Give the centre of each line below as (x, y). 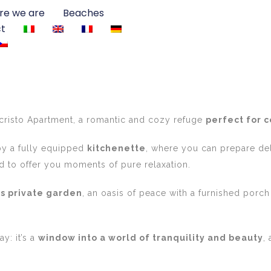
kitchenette (116, 148)
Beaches (83, 13)
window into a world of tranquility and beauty (151, 238)
